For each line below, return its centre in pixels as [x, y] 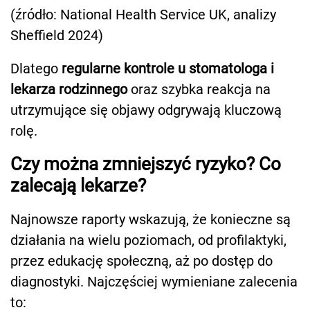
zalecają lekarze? [78, 186]
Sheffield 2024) [57, 36]
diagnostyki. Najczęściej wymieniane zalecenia [154, 282]
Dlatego [36, 69]
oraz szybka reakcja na [199, 90]
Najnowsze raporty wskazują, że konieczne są [151, 220]
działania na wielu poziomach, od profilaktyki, [148, 240]
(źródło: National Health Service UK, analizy [143, 15]
